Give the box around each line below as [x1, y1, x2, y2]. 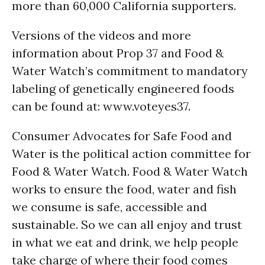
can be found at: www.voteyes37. [12, 99, 190, 114]
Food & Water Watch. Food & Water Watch [12, 164, 248, 179]
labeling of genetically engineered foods [12, 81, 234, 96]
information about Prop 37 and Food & [12, 46, 224, 60]
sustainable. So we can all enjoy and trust [12, 217, 242, 232]
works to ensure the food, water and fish [12, 182, 237, 196]
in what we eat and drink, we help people [12, 235, 238, 250]
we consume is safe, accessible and [12, 199, 207, 214]
